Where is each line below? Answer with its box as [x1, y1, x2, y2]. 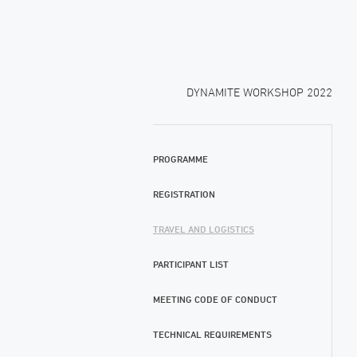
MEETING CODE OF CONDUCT [153, 293, 277, 305]
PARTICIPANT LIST [153, 258, 229, 270]
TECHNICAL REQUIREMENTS [153, 328, 272, 340]
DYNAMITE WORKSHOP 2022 [186, 85, 332, 99]
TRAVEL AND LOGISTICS [153, 223, 254, 235]
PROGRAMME [153, 153, 208, 165]
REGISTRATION [153, 188, 215, 200]
